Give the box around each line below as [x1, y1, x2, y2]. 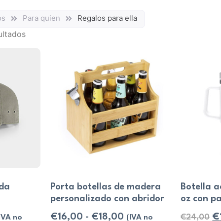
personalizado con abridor [50, 194, 164, 204]
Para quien [22, 13, 60, 23]
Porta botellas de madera [50, 183, 161, 192]
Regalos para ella [77, 13, 137, 23]
